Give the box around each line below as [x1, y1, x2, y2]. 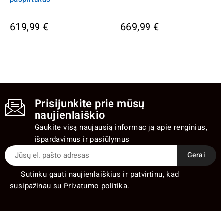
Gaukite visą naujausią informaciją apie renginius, [35, 121, 207, 133]
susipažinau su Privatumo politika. [10, 180, 130, 191]
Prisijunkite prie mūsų [35, 95, 145, 111]
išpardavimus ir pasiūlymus [35, 133, 130, 145]
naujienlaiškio [35, 107, 105, 123]
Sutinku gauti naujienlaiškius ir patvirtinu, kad [21, 168, 179, 180]
